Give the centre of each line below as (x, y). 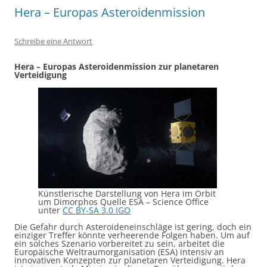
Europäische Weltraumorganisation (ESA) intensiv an (119, 252)
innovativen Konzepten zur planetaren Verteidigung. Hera (130, 260)
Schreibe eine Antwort (53, 41)
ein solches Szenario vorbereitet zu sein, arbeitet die (119, 243)
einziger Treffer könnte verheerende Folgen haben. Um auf (132, 235)
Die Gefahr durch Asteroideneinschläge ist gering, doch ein (133, 227)
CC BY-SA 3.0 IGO (97, 210)
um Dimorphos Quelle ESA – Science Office (123, 202)
